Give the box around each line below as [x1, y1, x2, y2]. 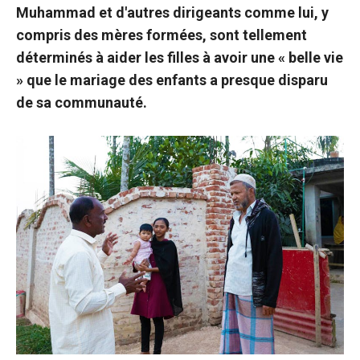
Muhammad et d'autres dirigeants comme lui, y [16, 4, 329, 21]
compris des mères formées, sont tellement [16, 27, 307, 43]
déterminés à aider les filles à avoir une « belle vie [16, 49, 343, 66]
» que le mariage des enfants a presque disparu [16, 72, 328, 88]
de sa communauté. [16, 94, 147, 111]
